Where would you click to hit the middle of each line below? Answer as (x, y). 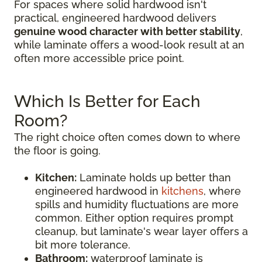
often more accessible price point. (99, 58)
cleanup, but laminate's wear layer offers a (142, 231)
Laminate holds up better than (154, 177)
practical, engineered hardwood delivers (115, 18)
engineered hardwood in (98, 191)
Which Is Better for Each (107, 101)
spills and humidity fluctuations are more (137, 204)
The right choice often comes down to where (127, 137)
